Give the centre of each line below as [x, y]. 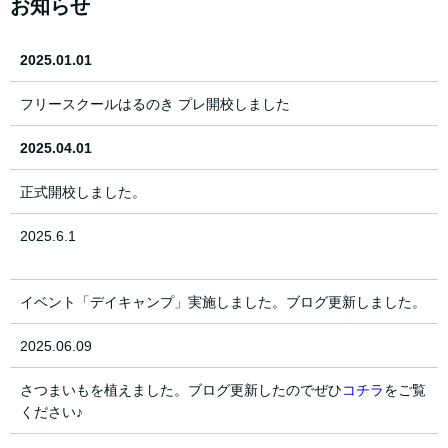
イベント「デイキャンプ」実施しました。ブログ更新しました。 [223, 302]
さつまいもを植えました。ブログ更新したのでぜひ [181, 390]
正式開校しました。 [83, 192]
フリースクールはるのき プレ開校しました [155, 104]
